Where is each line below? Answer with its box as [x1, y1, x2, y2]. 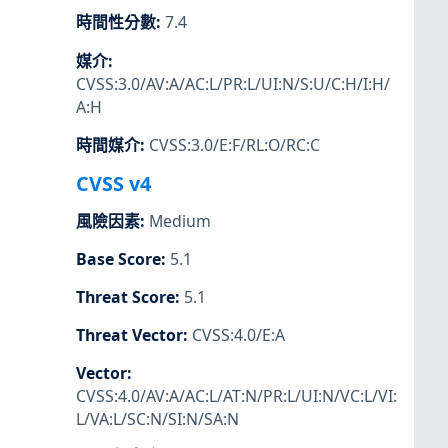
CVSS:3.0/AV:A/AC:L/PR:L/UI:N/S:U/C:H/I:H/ [76, 72, 390, 95]
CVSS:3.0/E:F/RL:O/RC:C [149, 133, 320, 156]
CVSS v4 [76, 169, 151, 197]
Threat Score [76, 286, 175, 309]
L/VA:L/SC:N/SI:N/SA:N [76, 408, 239, 431]
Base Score [76, 247, 161, 270]
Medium [149, 209, 211, 232]
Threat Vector [76, 324, 183, 347]
